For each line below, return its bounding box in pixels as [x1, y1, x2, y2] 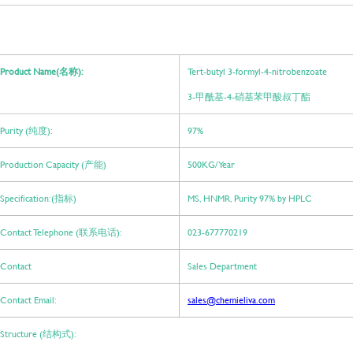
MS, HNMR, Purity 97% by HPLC [188, 193, 312, 204]
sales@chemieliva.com [188, 295, 275, 306]
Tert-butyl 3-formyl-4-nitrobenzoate [188, 66, 327, 77]
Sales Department [188, 261, 257, 272]
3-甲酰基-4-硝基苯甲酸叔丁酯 [188, 91, 310, 102]
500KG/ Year [188, 159, 235, 170]
